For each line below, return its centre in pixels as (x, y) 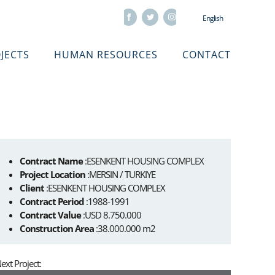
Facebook (143, 16)
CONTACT (207, 54)
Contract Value (50, 215)
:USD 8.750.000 (111, 215)
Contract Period (52, 201)
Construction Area (57, 228)
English (213, 18)
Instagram (186, 16)
